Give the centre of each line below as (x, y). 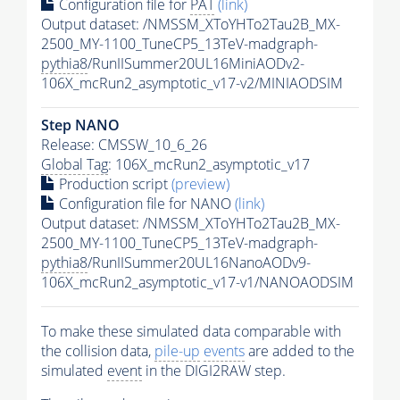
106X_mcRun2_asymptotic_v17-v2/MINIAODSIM (192, 83)
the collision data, (98, 350)
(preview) (200, 183)
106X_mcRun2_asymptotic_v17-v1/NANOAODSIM (197, 282)
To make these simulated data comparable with (191, 331)
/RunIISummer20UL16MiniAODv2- (196, 63)
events (224, 350)
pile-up (177, 350)
